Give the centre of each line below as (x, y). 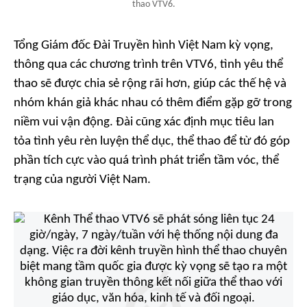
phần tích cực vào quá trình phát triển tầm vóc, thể (146, 161)
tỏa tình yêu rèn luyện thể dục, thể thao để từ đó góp (152, 142)
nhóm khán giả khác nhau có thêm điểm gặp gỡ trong (153, 103)
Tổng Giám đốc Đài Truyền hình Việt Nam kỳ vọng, (144, 46)
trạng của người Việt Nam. (82, 180)
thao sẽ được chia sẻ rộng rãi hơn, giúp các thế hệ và (150, 84)
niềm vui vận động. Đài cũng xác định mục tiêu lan (144, 123)
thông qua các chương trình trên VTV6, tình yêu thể (148, 65)
